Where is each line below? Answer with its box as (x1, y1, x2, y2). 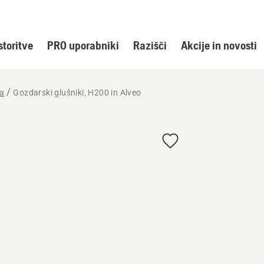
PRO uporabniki (47, 38, 119, 52)
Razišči (133, 38, 167, 52)
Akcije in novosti (180, 38, 257, 52)
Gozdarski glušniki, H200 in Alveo (13, 88, 141, 97)
